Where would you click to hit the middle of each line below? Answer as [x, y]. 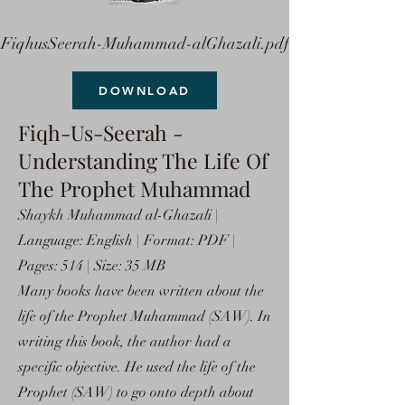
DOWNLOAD [145, 90]
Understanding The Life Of [143, 160]
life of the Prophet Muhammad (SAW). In [145, 316]
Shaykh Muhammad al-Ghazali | [118, 215]
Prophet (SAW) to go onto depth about [136, 392]
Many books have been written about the [141, 291]
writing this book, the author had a [125, 342]
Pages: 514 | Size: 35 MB [92, 266]
